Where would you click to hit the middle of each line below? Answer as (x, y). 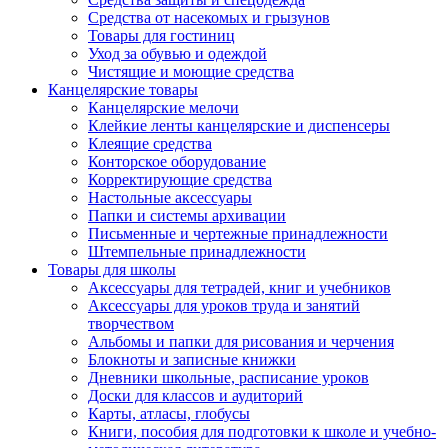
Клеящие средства (150, 143)
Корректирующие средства (180, 179)
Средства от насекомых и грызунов (209, 17)
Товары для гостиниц (161, 35)
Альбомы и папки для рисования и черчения (241, 341)
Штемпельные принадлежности (197, 251)
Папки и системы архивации (187, 215)
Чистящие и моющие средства (191, 71)
